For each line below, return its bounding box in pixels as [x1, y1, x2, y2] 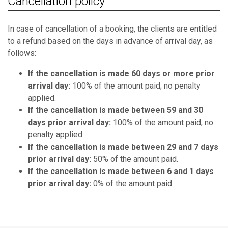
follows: [8, 48, 36, 58]
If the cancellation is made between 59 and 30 [28, 105, 203, 115]
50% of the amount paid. [91, 154, 178, 164]
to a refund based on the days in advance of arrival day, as [8, 36, 213, 46]
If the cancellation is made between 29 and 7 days [28, 141, 218, 152]
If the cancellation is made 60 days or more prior [28, 68, 215, 78]
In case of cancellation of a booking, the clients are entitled [8, 23, 217, 34]
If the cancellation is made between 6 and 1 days [28, 166, 214, 176]
